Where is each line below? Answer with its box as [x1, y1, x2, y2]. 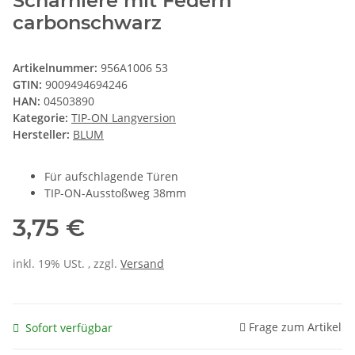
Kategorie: [13, 110, 71, 126]
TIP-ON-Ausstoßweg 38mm [44, 185, 186, 201]
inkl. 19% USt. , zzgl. [13, 256, 120, 272]
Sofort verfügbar [25, 319, 113, 335]
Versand [120, 256, 164, 272]
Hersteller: [13, 127, 70, 143]
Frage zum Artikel [249, 319, 342, 334]
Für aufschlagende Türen [44, 169, 178, 185]
